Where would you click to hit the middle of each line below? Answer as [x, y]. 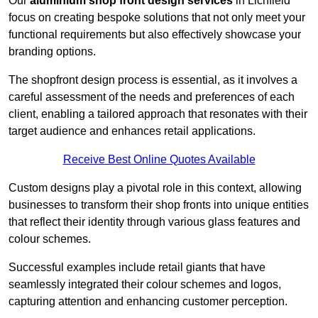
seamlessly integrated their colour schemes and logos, [145, 285]
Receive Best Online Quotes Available [159, 160]
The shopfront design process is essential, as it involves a [153, 80]
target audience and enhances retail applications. [132, 131]
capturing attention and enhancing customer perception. [148, 302]
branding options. [52, 52]
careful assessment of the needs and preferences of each [152, 97]
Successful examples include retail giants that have [137, 268]
